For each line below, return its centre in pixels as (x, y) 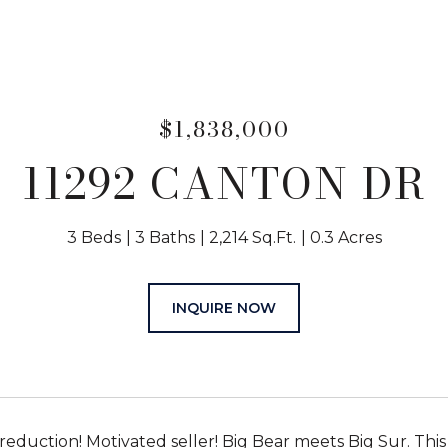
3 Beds (93, 237)
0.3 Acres (345, 237)
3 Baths (164, 237)
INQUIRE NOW (224, 308)
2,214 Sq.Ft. (252, 237)
